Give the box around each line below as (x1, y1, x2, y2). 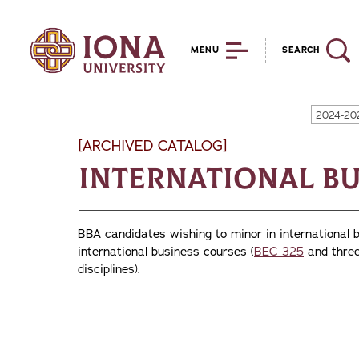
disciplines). (78, 261, 140, 277)
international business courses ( (78, 244, 254, 260)
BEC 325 (254, 244, 304, 260)
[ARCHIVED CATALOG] (79, 136, 227, 155)
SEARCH (282, 44, 320, 56)
